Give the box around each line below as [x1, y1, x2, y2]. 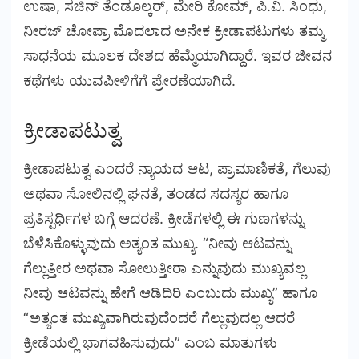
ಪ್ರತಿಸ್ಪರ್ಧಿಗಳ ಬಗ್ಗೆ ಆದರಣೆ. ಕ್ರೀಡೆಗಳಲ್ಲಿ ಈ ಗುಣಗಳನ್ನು [23, 209, 304, 227]
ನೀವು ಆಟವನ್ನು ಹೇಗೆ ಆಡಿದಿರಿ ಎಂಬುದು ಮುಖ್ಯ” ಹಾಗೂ [23, 284, 317, 301]
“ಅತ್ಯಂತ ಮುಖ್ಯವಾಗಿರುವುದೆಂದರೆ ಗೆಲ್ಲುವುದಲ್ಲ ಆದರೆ [23, 309, 295, 326]
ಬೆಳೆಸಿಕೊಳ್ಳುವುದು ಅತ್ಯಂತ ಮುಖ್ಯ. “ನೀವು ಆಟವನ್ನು [23, 234, 291, 252]
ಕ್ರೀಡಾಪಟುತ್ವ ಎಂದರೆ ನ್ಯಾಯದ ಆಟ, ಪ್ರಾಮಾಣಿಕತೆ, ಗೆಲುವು [23, 159, 331, 177]
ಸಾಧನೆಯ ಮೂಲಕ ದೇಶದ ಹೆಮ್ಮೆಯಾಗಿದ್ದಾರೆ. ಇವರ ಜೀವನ [23, 47, 332, 65]
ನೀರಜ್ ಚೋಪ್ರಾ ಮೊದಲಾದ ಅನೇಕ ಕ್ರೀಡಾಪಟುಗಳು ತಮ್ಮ [23, 22, 324, 40]
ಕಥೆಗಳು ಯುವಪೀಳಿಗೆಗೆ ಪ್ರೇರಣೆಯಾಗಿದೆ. [23, 72, 236, 90]
